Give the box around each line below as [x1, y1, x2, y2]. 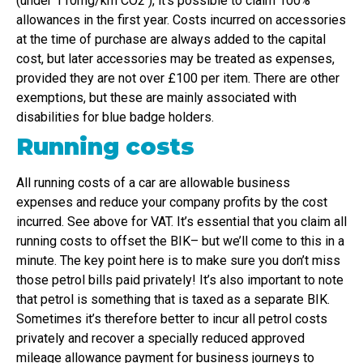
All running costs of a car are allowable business [16, 175, 290, 191]
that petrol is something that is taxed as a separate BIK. [16, 292, 330, 308]
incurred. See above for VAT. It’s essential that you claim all [16, 214, 347, 230]
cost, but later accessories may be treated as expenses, [16, 51, 335, 67]
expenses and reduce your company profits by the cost [16, 194, 327, 211]
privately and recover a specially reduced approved [16, 331, 305, 347]
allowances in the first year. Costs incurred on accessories [16, 12, 346, 28]
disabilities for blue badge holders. [16, 109, 214, 126]
